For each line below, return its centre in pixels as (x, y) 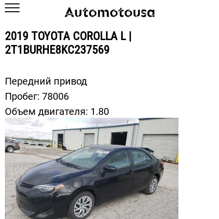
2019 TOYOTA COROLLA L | (68, 36)
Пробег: (23, 96)
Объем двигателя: (48, 111)
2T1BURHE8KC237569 (57, 50)
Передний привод (46, 81)
